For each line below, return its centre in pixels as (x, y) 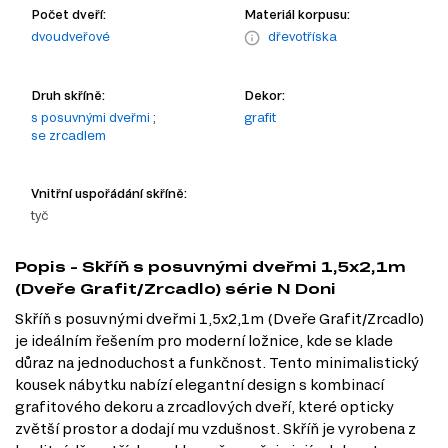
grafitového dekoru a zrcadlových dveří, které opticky (204, 406)
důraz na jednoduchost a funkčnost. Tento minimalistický (217, 362)
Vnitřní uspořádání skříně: (109, 192)
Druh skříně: (68, 94)
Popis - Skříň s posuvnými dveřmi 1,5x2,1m (210, 266)
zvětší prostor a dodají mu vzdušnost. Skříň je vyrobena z (215, 428)
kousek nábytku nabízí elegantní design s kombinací (199, 384)
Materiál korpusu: (297, 13)
